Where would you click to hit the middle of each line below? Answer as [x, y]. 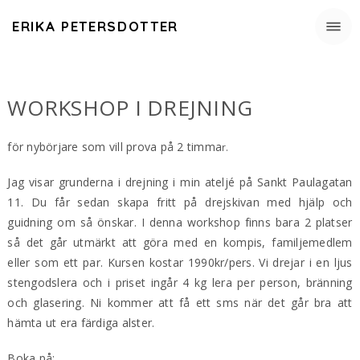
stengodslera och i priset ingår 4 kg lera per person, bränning [180, 282]
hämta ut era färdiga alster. [83, 322]
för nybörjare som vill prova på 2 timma [115, 146]
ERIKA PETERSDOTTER [95, 26]
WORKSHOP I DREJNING [130, 107]
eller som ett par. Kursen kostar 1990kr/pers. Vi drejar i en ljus [180, 262]
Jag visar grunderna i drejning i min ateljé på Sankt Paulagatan [180, 182]
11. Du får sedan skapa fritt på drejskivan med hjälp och [180, 202]
